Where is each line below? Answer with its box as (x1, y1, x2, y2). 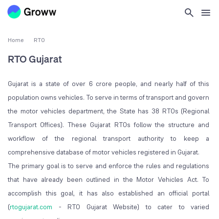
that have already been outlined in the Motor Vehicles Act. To (8, 175, 210, 184)
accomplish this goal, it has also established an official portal (8, 189, 210, 198)
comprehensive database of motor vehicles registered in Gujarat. (8, 148, 199, 157)
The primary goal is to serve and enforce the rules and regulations (8, 161, 210, 171)
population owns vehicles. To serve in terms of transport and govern (8, 93, 210, 102)
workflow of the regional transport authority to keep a (8, 134, 210, 143)
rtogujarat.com (10, 202, 52, 212)
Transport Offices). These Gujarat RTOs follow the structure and (8, 120, 210, 130)
